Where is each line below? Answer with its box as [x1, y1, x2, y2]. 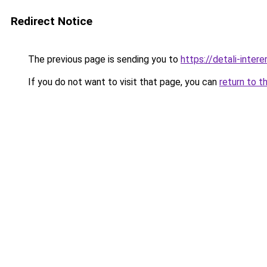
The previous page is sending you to [26, 54, 181, 65]
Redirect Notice [11, 14, 92, 28]
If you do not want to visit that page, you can [26, 76, 219, 88]
